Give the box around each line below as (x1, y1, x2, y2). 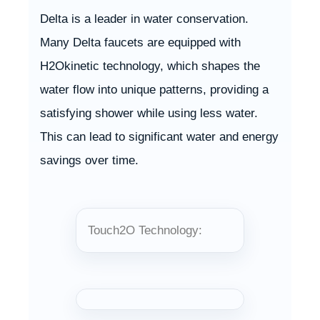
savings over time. (40, 153, 139, 167)
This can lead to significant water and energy (40, 129, 279, 144)
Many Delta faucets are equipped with (40, 35, 241, 49)
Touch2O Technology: (88, 223, 202, 237)
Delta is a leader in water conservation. (40, 11, 249, 26)
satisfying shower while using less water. (40, 106, 258, 120)
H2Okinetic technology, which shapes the (40, 59, 260, 73)
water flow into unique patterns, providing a (40, 82, 269, 96)
